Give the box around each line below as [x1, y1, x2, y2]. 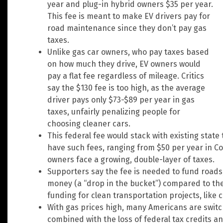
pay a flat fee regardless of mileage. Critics [47, 71, 204, 81]
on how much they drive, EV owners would [47, 59, 201, 69]
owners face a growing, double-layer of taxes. [47, 155, 215, 165]
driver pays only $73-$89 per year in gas [47, 95, 195, 105]
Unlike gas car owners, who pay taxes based [47, 47, 209, 57]
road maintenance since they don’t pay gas [47, 23, 207, 33]
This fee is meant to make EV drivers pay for [47, 11, 210, 21]
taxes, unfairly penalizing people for [47, 107, 180, 117]
